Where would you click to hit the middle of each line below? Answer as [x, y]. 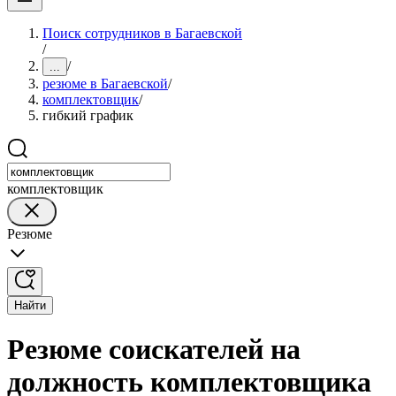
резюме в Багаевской [105, 84]
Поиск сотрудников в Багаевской [142, 33]
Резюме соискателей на [154, 350]
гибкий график [88, 115]
